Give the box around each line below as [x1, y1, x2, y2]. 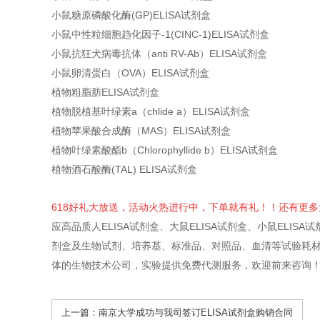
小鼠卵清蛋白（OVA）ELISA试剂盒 [51, 67, 209, 79]
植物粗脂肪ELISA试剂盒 [51, 86, 159, 99]
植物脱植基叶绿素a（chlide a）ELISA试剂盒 [51, 106, 250, 118]
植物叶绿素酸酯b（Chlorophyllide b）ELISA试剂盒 [51, 144, 278, 156]
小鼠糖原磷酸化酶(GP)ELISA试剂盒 [51, 9, 211, 21]
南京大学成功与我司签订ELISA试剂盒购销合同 [99, 306, 293, 318]
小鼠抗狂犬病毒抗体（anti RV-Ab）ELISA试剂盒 [51, 48, 267, 60]
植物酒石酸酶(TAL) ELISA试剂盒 [51, 164, 197, 176]
